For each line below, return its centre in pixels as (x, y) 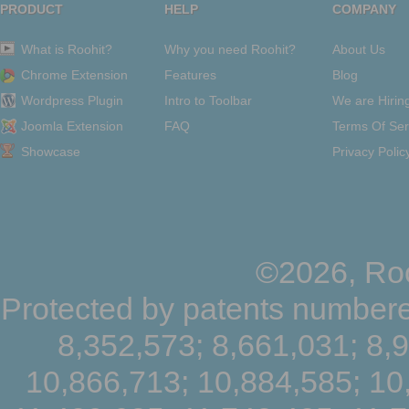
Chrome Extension (74, 75)
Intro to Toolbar (208, 100)
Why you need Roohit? (230, 49)
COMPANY (364, 9)
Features (190, 75)
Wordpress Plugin (72, 100)
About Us (359, 49)
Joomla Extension (72, 126)
